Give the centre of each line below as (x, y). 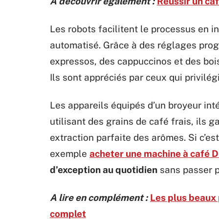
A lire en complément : (99, 197)
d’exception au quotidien (104, 170)
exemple (70, 153)
